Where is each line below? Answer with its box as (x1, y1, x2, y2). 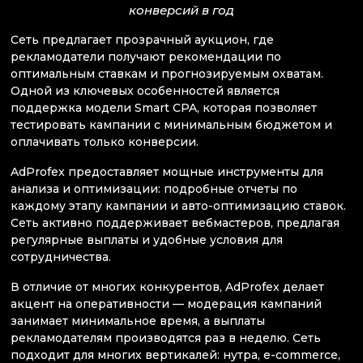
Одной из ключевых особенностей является (11, 83, 280, 98)
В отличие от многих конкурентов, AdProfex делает (11, 280, 324, 295)
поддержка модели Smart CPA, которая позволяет (11, 100, 317, 115)
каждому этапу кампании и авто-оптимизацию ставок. (11, 199, 346, 214)
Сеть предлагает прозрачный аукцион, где (11, 32, 274, 47)
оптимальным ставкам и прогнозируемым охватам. (11, 66, 323, 81)
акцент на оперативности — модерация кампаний (11, 297, 322, 312)
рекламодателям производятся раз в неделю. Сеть (11, 331, 321, 346)
